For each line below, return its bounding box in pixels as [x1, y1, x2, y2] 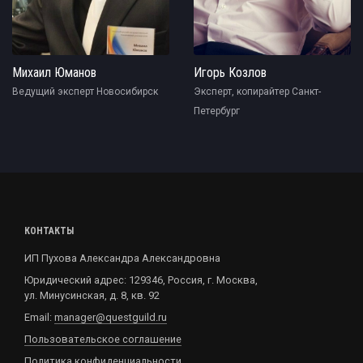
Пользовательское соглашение [24, 333, 181, 346]
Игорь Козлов [194, 65, 267, 81]
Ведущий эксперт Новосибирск [12, 86, 158, 98]
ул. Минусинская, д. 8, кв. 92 [24, 289, 160, 302]
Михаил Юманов [12, 65, 96, 81]
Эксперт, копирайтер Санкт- [194, 86, 321, 98]
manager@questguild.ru [54, 311, 167, 324]
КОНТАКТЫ [24, 225, 74, 237]
